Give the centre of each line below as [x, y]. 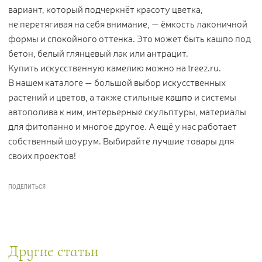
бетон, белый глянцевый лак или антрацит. [98, 53]
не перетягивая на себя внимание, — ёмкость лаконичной [128, 24]
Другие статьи [53, 251]
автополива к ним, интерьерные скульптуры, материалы [127, 112]
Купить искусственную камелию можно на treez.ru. [115, 68]
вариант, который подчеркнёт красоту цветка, [106, 9]
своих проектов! [42, 156]
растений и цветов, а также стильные [87, 97]
